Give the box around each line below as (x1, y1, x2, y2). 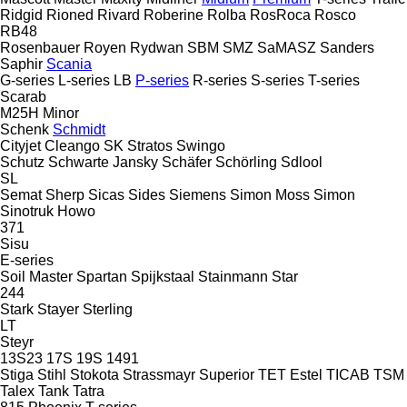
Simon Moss (230, 186, 310, 203)
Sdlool (281, 154, 323, 170)
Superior (199, 366, 254, 382)
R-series (193, 72, 247, 88)
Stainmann (198, 268, 268, 284)
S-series (251, 72, 304, 88)
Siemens (169, 186, 226, 203)
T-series (308, 72, 360, 88)
